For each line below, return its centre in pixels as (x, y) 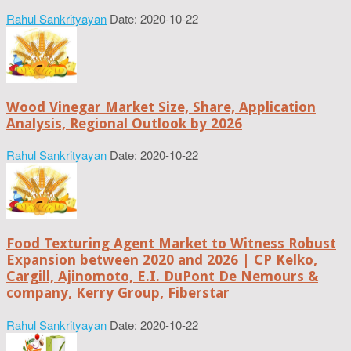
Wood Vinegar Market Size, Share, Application (161, 107)
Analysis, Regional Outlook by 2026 (124, 123)
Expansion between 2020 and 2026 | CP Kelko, (162, 260)
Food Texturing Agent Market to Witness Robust (171, 244)
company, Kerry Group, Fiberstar (118, 293)
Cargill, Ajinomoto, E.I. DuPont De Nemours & (162, 277)
